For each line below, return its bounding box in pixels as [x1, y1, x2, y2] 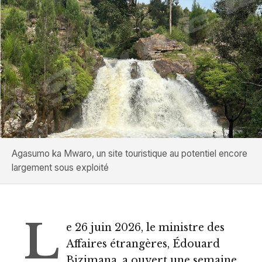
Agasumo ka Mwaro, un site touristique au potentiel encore [12, 148, 247, 160]
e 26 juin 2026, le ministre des [66, 221, 225, 235]
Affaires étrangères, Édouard [66, 237, 220, 251]
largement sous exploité [12, 162, 109, 174]
